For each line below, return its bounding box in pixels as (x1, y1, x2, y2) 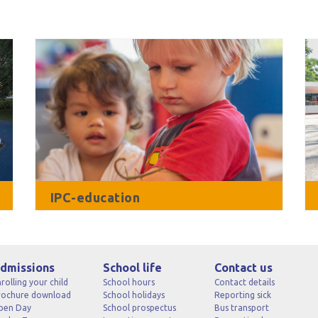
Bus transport (214, 303, 269, 312)
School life (102, 261, 162, 274)
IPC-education (50, 190, 141, 204)
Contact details (214, 278, 275, 287)
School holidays (102, 290, 165, 300)
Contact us (214, 261, 273, 274)
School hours (102, 278, 155, 287)
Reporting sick (214, 290, 271, 300)
